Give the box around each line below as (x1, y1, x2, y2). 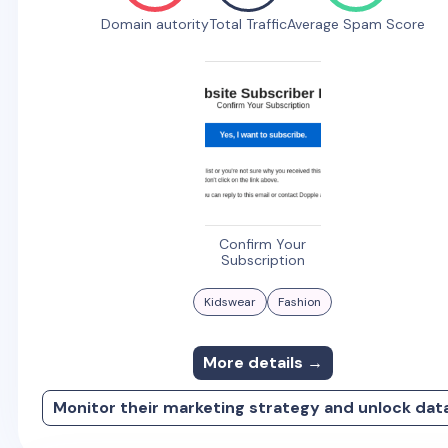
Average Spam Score (286, 15, 425, 34)
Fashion (278, 294, 322, 311)
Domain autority (100, 15, 209, 34)
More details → (202, 352, 323, 374)
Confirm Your (219, 235, 307, 254)
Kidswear (204, 294, 257, 311)
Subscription (220, 251, 305, 270)
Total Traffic (208, 15, 287, 34)
